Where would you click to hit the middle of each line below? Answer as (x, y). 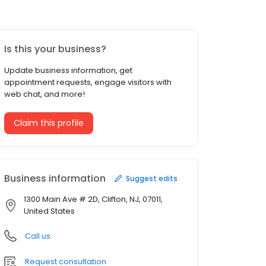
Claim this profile (49, 123)
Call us (38, 236)
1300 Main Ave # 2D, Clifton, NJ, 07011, (93, 199)
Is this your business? (55, 49)
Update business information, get (68, 71)
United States (49, 211)
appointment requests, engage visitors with (88, 83)
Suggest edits (152, 178)
